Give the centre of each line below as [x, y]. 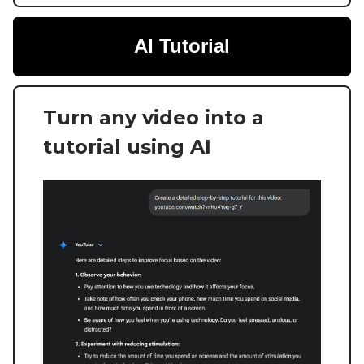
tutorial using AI [127, 147]
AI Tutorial [182, 46]
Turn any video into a [154, 118]
